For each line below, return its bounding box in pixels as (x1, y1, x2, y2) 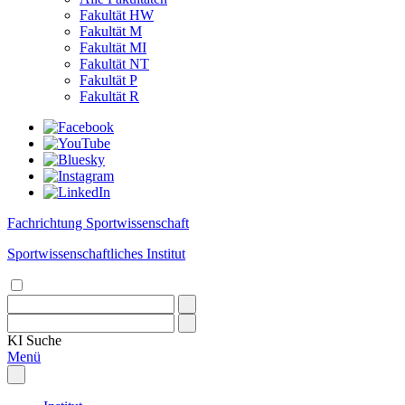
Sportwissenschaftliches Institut (7, 246, 185, 261)
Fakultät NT (80, 56, 149, 71)
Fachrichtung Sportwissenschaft (7, 215, 189, 231)
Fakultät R (80, 89, 139, 104)
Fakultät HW (80, 7, 154, 23)
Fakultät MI (80, 40, 146, 55)
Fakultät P (80, 72, 137, 88)
